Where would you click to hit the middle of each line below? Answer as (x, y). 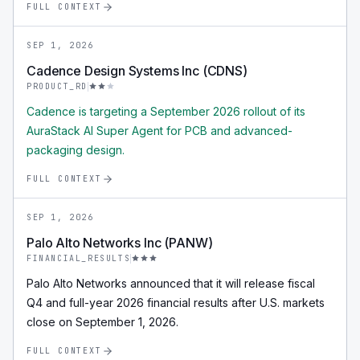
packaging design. (76, 150)
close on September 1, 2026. (102, 322)
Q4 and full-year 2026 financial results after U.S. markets (176, 303)
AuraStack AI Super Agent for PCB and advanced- (160, 131)
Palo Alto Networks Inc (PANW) (120, 243)
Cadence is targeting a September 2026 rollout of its (166, 111)
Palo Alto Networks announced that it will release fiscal (171, 283)
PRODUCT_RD (57, 86)
